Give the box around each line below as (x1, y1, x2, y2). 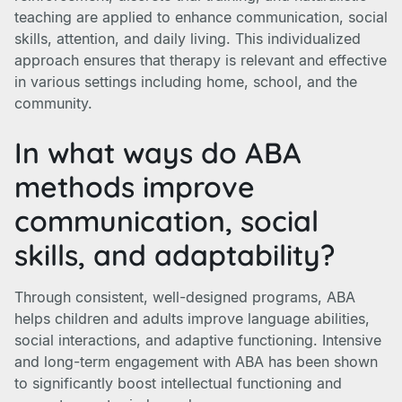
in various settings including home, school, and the (14, 73, 357, 91)
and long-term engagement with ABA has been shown (14, 353, 378, 371)
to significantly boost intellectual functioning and (14, 374, 342, 392)
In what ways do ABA (14, 135, 301, 170)
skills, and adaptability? (14, 237, 335, 273)
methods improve (14, 169, 255, 205)
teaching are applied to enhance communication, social (14, 8, 388, 26)
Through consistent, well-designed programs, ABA (14, 288, 355, 306)
